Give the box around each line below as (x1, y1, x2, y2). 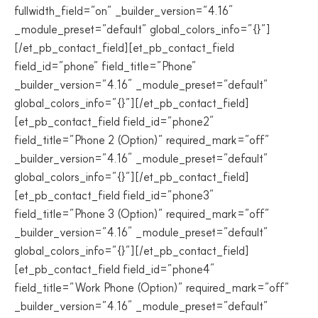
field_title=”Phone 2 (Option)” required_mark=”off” (14, 133, 270, 147)
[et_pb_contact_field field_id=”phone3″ (14, 188, 214, 202)
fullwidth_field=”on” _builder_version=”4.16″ (14, 4, 234, 18)
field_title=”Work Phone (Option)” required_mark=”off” (14, 280, 290, 295)
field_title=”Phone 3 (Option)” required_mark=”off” (14, 207, 270, 221)
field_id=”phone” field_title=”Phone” (14, 59, 197, 73)
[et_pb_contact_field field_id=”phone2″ (14, 114, 214, 128)
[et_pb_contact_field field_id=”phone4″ (14, 262, 215, 276)
